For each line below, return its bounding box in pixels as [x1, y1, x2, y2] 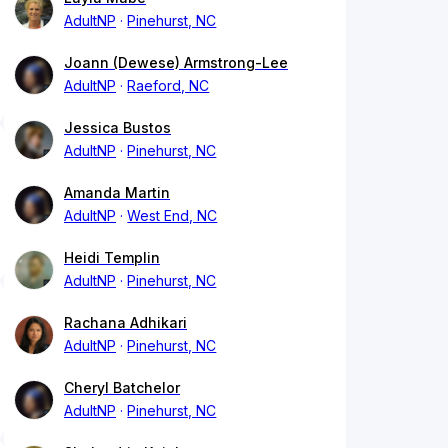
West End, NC [127, 207, 218, 225]
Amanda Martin [64, 184, 170, 202]
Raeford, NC [127, 77, 210, 95]
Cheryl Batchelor [64, 379, 180, 397]
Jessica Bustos [64, 119, 171, 137]
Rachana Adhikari [64, 314, 187, 332]
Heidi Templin [64, 249, 160, 267]
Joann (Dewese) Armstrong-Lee [64, 54, 288, 72]
